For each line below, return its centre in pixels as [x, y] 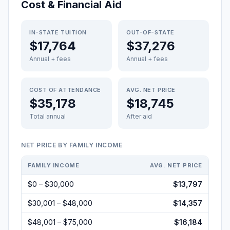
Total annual [47, 116]
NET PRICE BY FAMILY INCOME [72, 145]
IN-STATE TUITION [58, 32]
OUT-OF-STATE [150, 32]
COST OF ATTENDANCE [65, 90]
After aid [139, 116]
